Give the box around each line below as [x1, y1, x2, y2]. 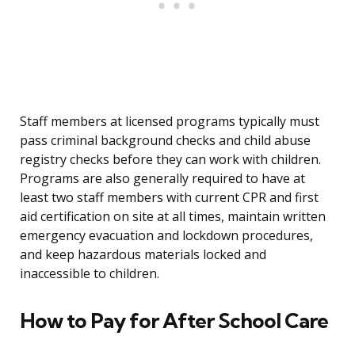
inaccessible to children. [20, 265, 159, 283]
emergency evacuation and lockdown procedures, [20, 227, 313, 245]
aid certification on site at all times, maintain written [20, 208, 326, 226]
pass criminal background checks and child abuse [20, 132, 311, 150]
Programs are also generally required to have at [20, 170, 305, 188]
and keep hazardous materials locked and [20, 246, 266, 264]
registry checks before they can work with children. [20, 151, 321, 169]
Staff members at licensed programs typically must [20, 113, 319, 131]
